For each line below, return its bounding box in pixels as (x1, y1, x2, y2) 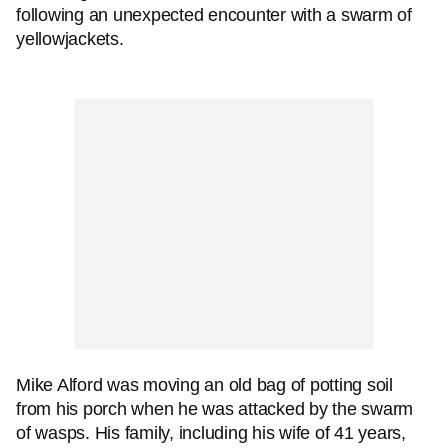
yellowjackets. (16, 29, 124, 49)
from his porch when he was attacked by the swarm (16, 399, 413, 419)
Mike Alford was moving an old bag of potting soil (16, 375, 393, 395)
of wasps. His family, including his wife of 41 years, (16, 423, 406, 443)
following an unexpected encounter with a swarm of (16, 5, 412, 25)
